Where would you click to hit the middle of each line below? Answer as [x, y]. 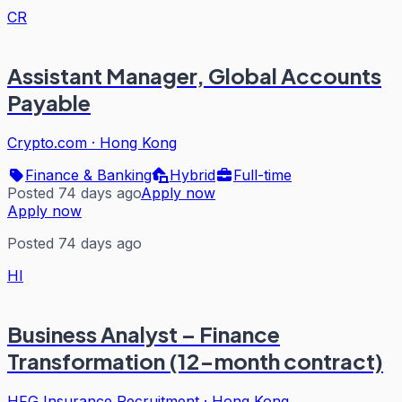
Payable [49, 102]
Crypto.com [47, 142]
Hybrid [192, 175]
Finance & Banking [88, 175]
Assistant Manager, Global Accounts [194, 75]
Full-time [262, 175]
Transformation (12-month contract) [195, 360]
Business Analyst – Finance [144, 333]
